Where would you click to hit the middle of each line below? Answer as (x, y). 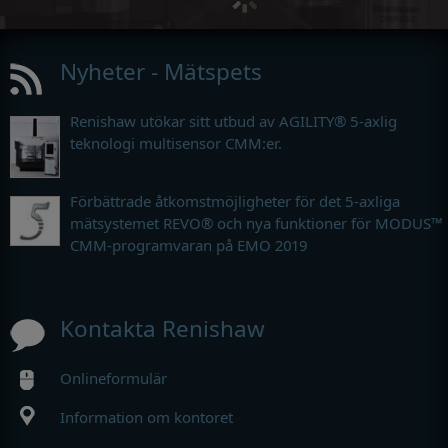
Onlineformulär (113, 377)
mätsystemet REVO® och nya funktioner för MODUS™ (256, 222)
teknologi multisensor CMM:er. (176, 142)
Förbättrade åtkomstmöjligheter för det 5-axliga (235, 200)
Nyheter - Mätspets (161, 71)
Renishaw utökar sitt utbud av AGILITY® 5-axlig (233, 120)
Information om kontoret (146, 416)
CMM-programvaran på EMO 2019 (189, 244)
